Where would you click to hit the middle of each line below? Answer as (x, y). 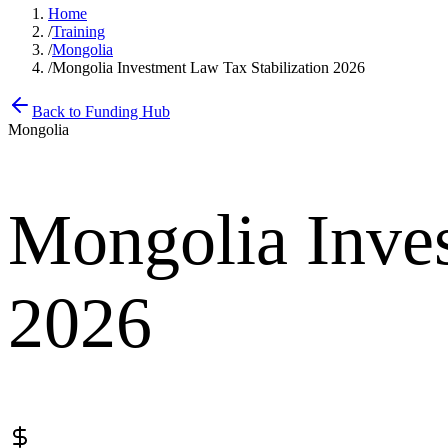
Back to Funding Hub (101, 111)
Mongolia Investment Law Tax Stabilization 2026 (208, 67)
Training (78, 31)
